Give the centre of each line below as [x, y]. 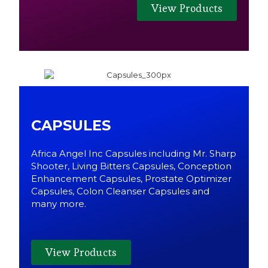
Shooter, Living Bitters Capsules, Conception [131, 166]
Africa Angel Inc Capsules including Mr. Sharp [134, 154]
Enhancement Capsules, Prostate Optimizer [131, 179]
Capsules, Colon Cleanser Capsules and [120, 191]
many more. [58, 204]
